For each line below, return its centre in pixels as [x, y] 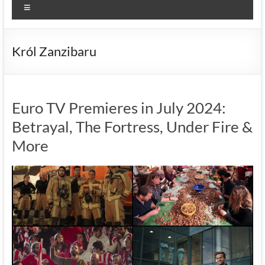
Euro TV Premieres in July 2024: [119, 107]
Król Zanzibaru [54, 51]
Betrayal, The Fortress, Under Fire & [132, 126]
